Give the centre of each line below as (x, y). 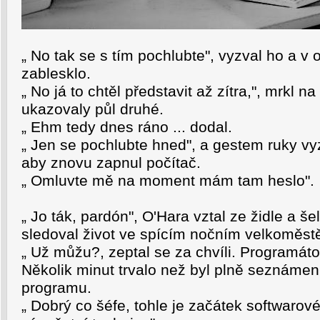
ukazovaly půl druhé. (92, 109)
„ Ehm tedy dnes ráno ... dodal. (127, 127)
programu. (56, 288)
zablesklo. (56, 74)
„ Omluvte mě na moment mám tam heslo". (168, 181)
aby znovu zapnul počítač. (111, 163)
